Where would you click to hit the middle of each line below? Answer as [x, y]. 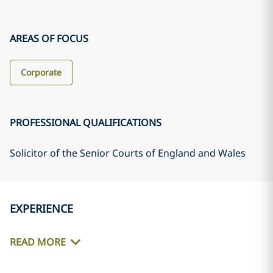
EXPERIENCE [41, 208]
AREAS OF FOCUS [49, 38]
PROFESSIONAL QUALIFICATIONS [86, 122]
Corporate [41, 72]
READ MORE [38, 242]
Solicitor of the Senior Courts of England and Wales [128, 153]
